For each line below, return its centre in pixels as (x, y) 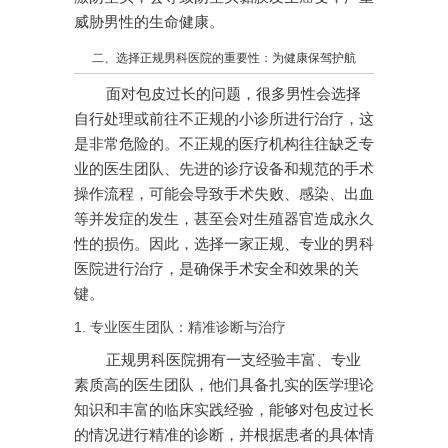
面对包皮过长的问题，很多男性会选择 (233, 94)
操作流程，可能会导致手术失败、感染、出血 (224, 194)
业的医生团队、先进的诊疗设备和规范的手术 (224, 169)
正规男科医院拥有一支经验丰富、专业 (233, 360)
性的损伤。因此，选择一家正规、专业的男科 (224, 244)
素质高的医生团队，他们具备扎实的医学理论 (224, 385)
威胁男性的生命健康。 (149, 22)
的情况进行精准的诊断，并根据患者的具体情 (224, 435)
